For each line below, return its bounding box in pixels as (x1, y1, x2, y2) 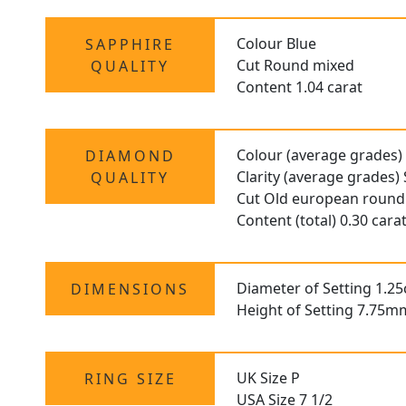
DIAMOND (84, 146, 176, 167)
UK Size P (237, 368, 301, 389)
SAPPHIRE (85, 34, 176, 55)
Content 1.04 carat (237, 77, 363, 98)
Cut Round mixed (237, 55, 355, 76)
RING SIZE (83, 369, 177, 390)
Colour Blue (237, 34, 317, 54)
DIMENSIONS (71, 279, 190, 300)
